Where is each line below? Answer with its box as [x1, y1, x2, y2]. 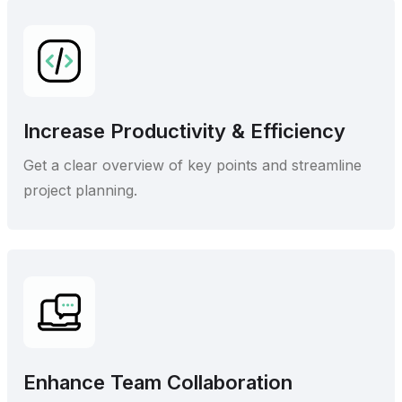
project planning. [23, 181, 137, 200]
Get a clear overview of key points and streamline [23, 156, 362, 175]
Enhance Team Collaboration [23, 371, 293, 395]
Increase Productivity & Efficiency [23, 119, 345, 144]
